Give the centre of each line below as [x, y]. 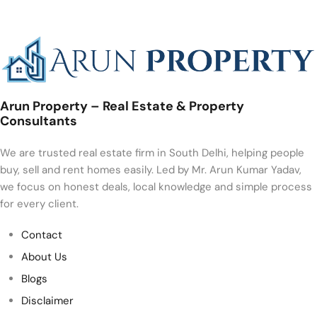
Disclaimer [47, 300]
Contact [42, 235]
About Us [44, 257]
